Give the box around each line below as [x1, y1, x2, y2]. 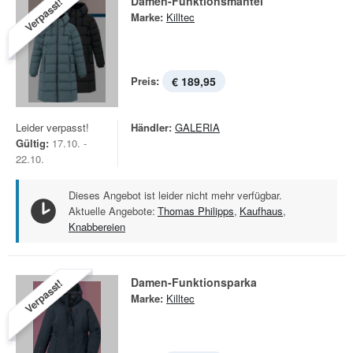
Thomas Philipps [158, 203, 234, 218]
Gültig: [16, 136, 49, 150]
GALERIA [175, 120, 220, 135]
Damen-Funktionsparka [131, 274, 257, 290]
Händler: [131, 120, 172, 135]
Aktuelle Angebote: [69, 203, 155, 218]
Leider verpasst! [16, 120, 89, 135]
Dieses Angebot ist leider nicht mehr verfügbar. [69, 188, 282, 203]
